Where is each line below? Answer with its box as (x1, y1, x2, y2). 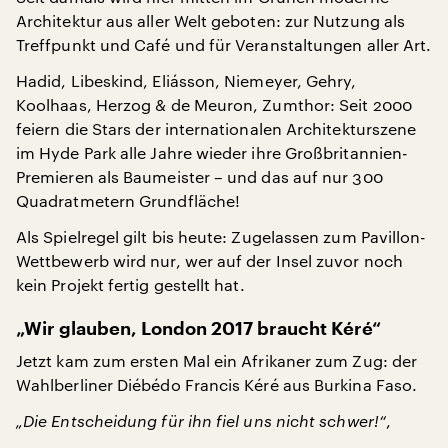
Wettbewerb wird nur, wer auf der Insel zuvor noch (16, 251, 403, 270)
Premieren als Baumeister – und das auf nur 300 (16, 167, 383, 186)
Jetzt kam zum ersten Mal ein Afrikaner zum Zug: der (16, 351, 418, 370)
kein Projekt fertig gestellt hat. (16, 275, 245, 294)
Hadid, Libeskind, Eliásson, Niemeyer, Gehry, (16, 71, 357, 90)
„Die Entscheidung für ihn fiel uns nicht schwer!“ (16, 411, 386, 430)
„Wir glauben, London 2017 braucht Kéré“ (16, 320, 381, 338)
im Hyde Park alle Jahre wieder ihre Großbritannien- (16, 143, 409, 162)
